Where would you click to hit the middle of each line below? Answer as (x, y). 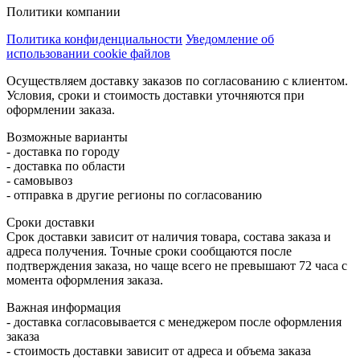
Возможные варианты (67, 137)
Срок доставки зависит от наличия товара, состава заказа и (169, 236)
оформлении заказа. (61, 109)
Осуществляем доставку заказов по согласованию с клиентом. (177, 80)
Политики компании (63, 11)
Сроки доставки (51, 222)
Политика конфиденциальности (94, 39)
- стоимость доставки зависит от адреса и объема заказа (159, 350)
